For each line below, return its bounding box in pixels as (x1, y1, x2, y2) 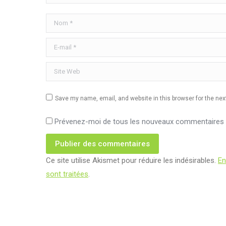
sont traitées (46, 169, 88, 179)
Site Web (46, 64, 75, 74)
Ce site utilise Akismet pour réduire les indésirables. (46, 156, 218, 165)
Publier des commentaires (55, 139, 150, 149)
